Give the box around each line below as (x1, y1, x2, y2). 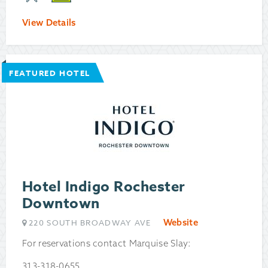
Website (163, 217, 198, 229)
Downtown (22, 193, 100, 215)
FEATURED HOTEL (9, 68, 90, 79)
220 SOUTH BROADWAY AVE (29, 217, 151, 229)
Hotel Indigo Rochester (22, 176, 185, 198)
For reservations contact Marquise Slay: (22, 237, 191, 249)
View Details (22, 17, 76, 29)
